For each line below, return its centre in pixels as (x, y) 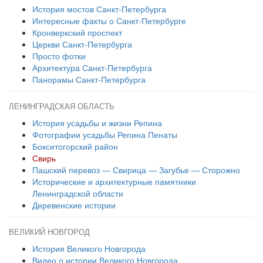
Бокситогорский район (75, 146)
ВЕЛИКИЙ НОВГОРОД (49, 232)
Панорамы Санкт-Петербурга (89, 79)
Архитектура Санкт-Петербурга (92, 68)
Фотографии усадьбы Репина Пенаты (105, 134)
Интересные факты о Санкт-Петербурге (109, 21)
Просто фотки (59, 56)
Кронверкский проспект (77, 32)
